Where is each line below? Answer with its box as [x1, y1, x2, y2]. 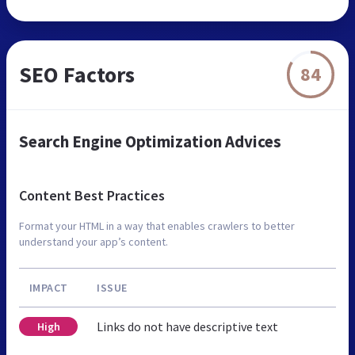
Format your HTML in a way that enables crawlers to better [19, 218, 295, 233]
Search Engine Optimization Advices [19, 130, 281, 152]
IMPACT [29, 280, 68, 295]
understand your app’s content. [19, 234, 168, 249]
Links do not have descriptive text [97, 318, 278, 334]
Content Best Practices [19, 185, 165, 204]
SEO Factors [19, 59, 135, 89]
